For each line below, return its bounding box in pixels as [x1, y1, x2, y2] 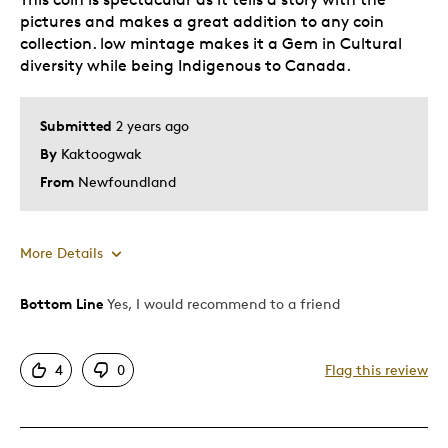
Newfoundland [78, 172, 176, 190]
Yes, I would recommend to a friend [103, 294, 340, 312]
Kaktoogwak [61, 144, 142, 162]
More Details [20, 243, 103, 261]
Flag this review [325, 360, 428, 378]
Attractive [40, 340, 100, 357]
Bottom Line [20, 294, 103, 312]
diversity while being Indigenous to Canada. [20, 55, 351, 75]
